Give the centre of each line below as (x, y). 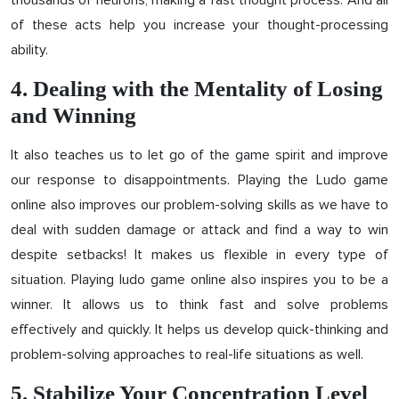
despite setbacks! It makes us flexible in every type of (199, 255)
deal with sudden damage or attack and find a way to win (199, 230)
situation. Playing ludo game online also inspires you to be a (199, 280)
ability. (29, 50)
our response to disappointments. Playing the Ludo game (199, 180)
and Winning (73, 115)
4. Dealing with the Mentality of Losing (197, 89)
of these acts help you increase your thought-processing (199, 25)
